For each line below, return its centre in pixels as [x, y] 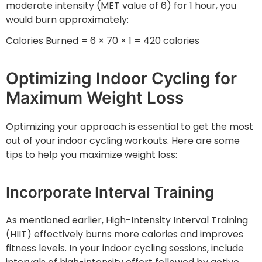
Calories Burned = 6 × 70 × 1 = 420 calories [103, 41]
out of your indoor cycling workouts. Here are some [123, 141]
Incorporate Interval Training [110, 192]
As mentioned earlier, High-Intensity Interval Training [127, 220]
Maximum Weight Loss [95, 98]
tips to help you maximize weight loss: [92, 155]
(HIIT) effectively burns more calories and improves [125, 235]
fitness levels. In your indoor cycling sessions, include [125, 249]
